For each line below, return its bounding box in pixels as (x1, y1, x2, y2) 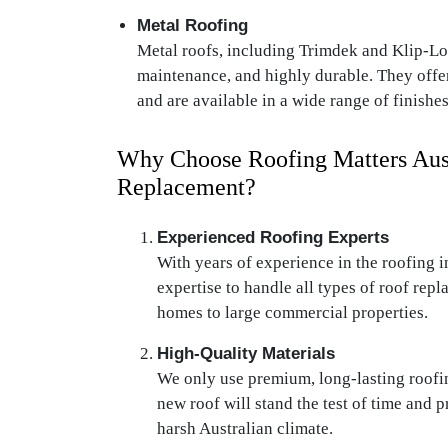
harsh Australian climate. (157, 419, 333, 438)
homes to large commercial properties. (157, 303, 428, 322)
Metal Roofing (137, 16, 248, 35)
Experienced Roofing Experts (157, 228, 389, 247)
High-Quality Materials (157, 344, 335, 363)
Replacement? (117, 174, 256, 200)
